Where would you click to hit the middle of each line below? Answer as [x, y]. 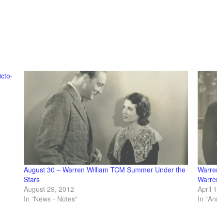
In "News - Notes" [51, 198]
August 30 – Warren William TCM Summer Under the [105, 169]
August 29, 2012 [49, 189]
